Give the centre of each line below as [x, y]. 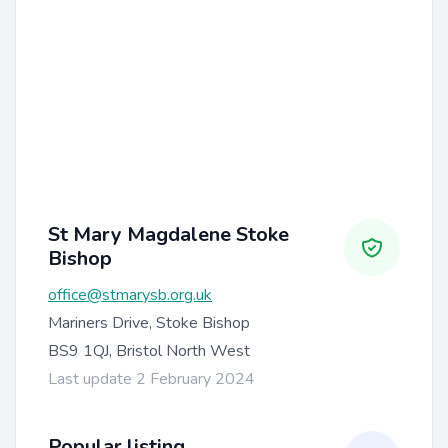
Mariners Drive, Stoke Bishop [149, 322]
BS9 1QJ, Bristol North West [149, 350]
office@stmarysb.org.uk [130, 294]
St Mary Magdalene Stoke [168, 234]
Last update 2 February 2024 [151, 378]
